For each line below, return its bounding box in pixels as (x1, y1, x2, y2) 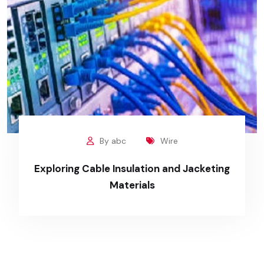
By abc (99, 135, 126, 146)
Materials (109, 178, 155, 192)
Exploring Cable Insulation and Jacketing (34, 161, 230, 175)
